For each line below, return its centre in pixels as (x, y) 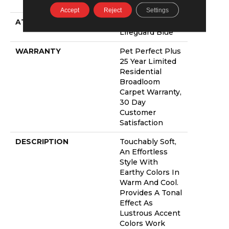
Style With (139, 162)
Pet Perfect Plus (150, 51)
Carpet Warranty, (151, 92)
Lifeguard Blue (146, 32)
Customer (138, 113)
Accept (70, 10)
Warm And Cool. (149, 183)
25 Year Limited (148, 62)
